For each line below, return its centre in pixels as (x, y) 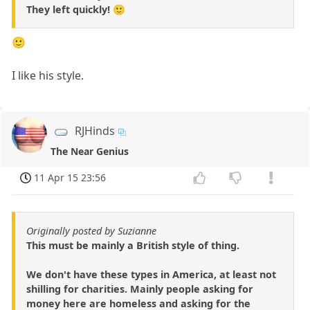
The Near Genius (90, 152)
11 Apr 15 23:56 (70, 178)
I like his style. (48, 76)
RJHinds (95, 131)
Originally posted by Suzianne (91, 231)
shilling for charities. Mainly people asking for (140, 289)
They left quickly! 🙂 (76, 10)
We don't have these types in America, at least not (151, 275)
